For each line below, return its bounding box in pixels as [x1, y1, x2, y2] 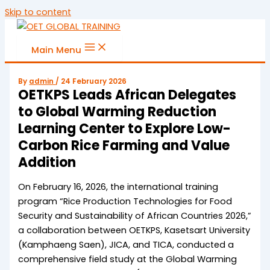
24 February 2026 [61, 76, 127, 86]
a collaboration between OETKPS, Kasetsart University [18, 224, 251, 237]
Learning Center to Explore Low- [18, 119, 231, 138]
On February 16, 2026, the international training [18, 181, 219, 193]
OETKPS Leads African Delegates [18, 85, 237, 104]
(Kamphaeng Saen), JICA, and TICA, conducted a [18, 239, 234, 251]
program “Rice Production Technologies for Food [18, 195, 233, 208]
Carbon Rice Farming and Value [18, 136, 230, 155]
